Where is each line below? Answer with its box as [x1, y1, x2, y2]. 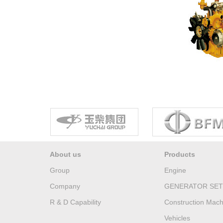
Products [164, 150, 195, 158]
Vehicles [164, 214, 190, 222]
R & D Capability [50, 198, 101, 206]
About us [50, 150, 81, 158]
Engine [164, 166, 186, 174]
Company [50, 182, 80, 190]
